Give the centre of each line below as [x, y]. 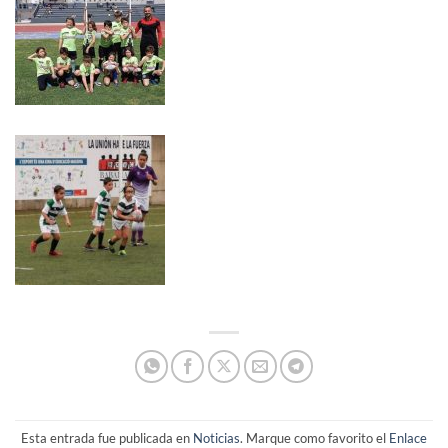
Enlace [408, 437]
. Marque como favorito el [314, 437]
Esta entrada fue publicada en [107, 437]
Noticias [216, 437]
